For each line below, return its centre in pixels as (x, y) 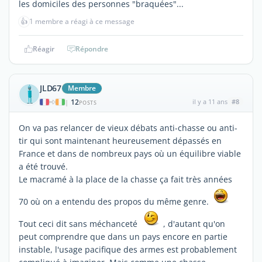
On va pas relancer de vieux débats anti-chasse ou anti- (128, 127)
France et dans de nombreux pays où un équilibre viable (130, 153)
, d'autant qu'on (193, 223)
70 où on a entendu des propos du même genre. (115, 201)
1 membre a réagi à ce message (82, 21)
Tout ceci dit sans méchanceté (80, 223)
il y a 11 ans (210, 101)
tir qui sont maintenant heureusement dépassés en (120, 140)
